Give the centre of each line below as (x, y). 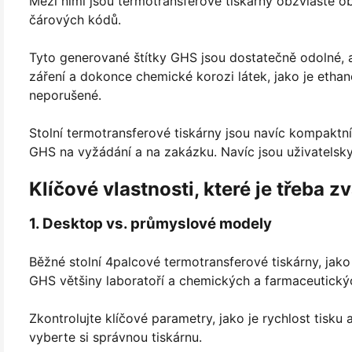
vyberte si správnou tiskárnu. (115, 337)
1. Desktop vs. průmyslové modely (150, 223)
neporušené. (65, 95)
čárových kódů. (75, 19)
